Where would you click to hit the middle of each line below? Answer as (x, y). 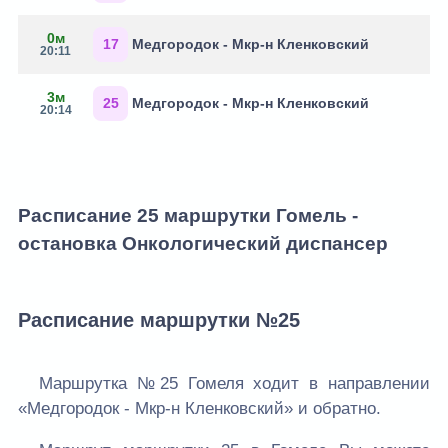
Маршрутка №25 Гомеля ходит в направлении (234, 384)
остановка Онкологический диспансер (203, 243)
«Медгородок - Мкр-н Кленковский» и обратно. (199, 409)
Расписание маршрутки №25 (159, 319)
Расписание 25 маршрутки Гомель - (188, 215)
